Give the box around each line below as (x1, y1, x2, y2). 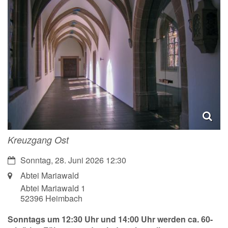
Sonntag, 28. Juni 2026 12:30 (20, 154, 126, 166)
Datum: (7, 153, 33, 165)
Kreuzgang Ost (8, 133, 69, 146)
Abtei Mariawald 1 (20, 182, 85, 194)
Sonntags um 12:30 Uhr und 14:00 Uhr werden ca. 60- (8, 213, 213, 225)
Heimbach (45, 192, 82, 204)
